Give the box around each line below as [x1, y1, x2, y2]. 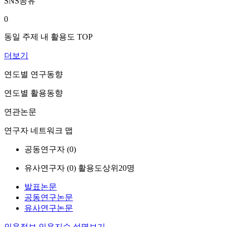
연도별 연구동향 [4, 70, 63, 79]
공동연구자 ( [24, 145, 69, 154]
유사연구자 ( [24, 164, 69, 172]
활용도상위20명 [78, 164, 135, 172]
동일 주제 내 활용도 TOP [4, 32, 93, 41]
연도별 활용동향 [4, 89, 63, 97]
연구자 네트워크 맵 [4, 126, 73, 135]
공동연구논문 [24, 193, 73, 202]
